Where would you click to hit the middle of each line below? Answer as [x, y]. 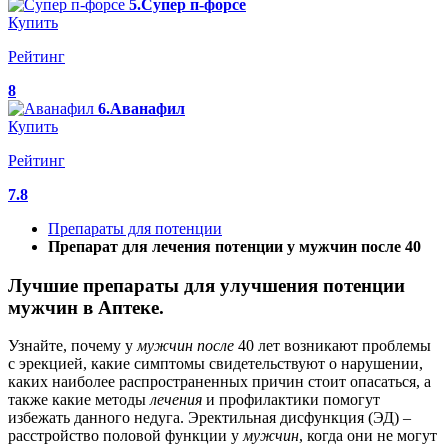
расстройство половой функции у [125, 436]
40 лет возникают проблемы [332, 346]
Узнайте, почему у [72, 346]
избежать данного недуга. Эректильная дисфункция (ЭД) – [209, 418]
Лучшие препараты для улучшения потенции [206, 285]
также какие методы [79, 400]
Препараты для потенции [135, 228]
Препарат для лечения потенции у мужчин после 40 [234, 246]
